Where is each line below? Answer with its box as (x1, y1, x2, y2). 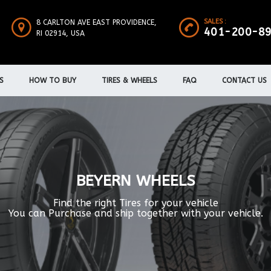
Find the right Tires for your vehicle (53, 197, 218, 209)
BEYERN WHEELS (76, 172, 195, 191)
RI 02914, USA (36, 29, 85, 38)
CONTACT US (222, 76, 267, 85)
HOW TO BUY (29, 76, 76, 85)
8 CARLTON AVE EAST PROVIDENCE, (36, 18, 157, 27)
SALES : (203, 18, 226, 25)
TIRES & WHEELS (102, 76, 157, 85)
